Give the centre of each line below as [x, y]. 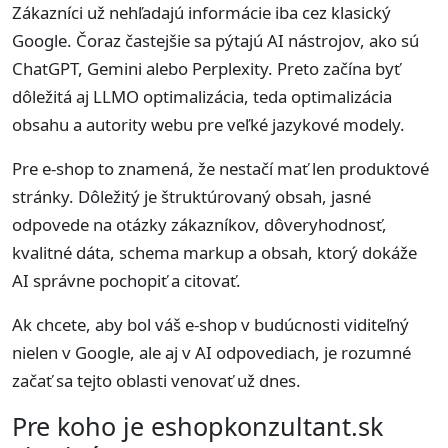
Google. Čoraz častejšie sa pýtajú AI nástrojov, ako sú [215, 40]
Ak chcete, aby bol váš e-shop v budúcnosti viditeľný [210, 324]
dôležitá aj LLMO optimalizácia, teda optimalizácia [202, 96]
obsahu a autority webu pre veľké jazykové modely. [208, 124]
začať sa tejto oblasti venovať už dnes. [156, 380]
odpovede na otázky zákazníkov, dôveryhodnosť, [199, 224]
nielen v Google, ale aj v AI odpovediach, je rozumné [211, 352]
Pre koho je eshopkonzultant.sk [197, 425]
